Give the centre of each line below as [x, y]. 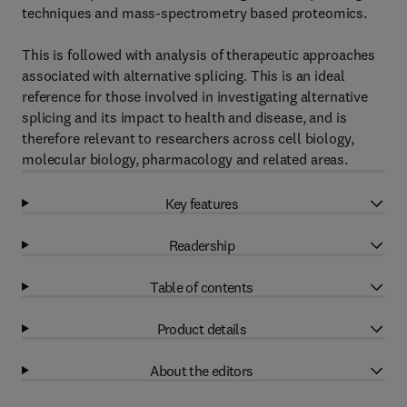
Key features [202, 203]
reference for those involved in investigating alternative [195, 96]
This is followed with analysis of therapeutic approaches [199, 55]
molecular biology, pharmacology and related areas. [185, 159]
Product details [202, 328]
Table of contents [202, 287]
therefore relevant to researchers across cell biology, [188, 138]
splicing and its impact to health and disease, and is [184, 117]
